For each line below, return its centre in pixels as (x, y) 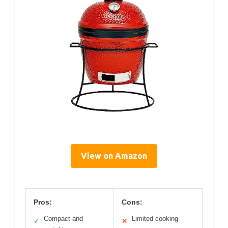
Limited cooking (155, 219)
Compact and (63, 219)
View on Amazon (114, 156)
